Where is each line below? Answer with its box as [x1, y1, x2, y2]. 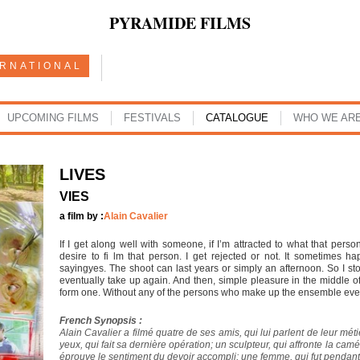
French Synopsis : [59, 315, 142, 326]
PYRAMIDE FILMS [109, 11, 251, 35]
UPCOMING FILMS [6, 112, 99, 124]
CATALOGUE [205, 112, 268, 124]
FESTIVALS [123, 112, 181, 124]
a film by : [59, 211, 104, 222]
